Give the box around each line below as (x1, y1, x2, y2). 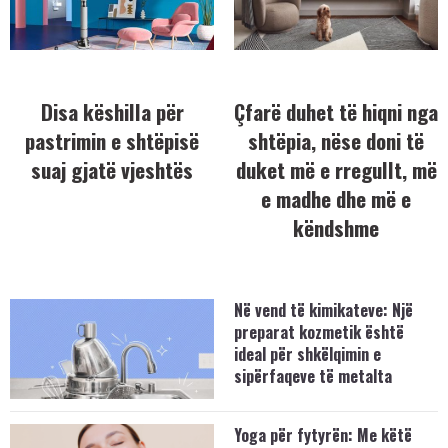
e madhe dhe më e (261, 182, 411, 214)
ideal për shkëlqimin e (234, 342, 381, 367)
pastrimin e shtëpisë (25, 124, 199, 156)
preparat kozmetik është (234, 320, 404, 345)
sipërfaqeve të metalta (234, 364, 392, 389)
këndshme (293, 211, 379, 243)
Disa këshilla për (40, 95, 184, 127)
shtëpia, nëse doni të (248, 124, 424, 156)
